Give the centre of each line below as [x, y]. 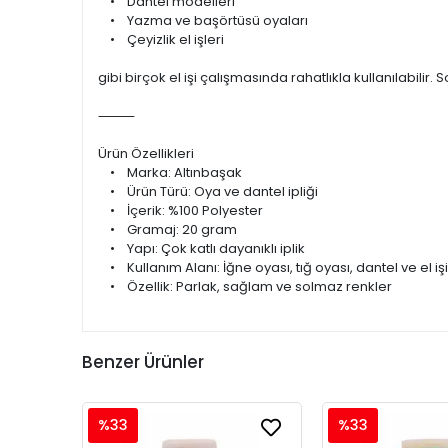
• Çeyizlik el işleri [161, 39]
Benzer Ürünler [143, 362]
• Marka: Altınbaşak [170, 172]
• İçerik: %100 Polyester [180, 210]
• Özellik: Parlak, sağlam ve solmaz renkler [245, 286]
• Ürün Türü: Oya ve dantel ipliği [208, 191]
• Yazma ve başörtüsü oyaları [203, 20]
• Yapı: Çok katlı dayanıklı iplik [201, 248]
